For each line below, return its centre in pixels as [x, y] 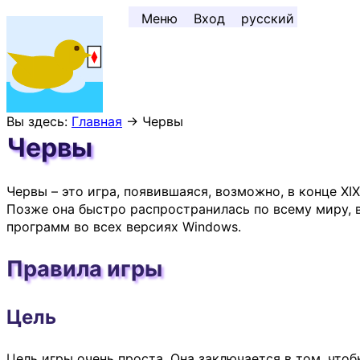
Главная [97, 121]
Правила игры [84, 269]
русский [268, 18]
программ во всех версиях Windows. [124, 227]
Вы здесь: [39, 121]
